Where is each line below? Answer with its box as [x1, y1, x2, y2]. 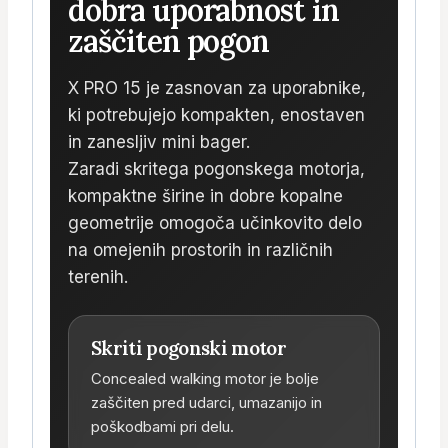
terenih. [68, 267, 128, 288]
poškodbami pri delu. [91, 417, 234, 437]
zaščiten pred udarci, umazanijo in [91, 393, 322, 413]
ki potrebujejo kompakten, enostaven [68, 105, 365, 126]
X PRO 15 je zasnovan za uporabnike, [68, 78, 366, 99]
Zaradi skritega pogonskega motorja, [68, 159, 365, 180]
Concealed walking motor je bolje [91, 369, 319, 389]
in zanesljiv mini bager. [68, 132, 250, 153]
